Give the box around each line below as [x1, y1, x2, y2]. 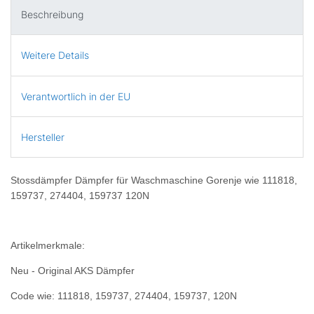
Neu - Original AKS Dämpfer [11, 265, 135, 277]
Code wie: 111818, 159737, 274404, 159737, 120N [11, 290, 240, 302]
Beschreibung [21, 8, 83, 21]
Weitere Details [21, 49, 89, 62]
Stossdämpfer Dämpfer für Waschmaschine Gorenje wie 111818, [11, 175, 297, 186]
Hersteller [21, 131, 64, 144]
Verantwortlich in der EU [21, 90, 130, 102]
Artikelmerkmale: [11, 240, 85, 252]
